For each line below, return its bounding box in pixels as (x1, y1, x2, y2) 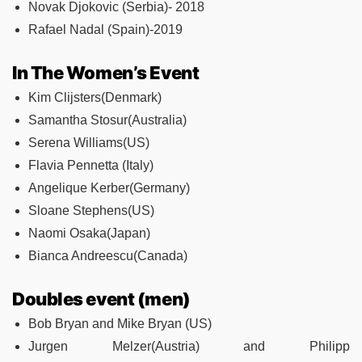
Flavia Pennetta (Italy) (28, 158, 154, 172)
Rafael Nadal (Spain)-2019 (28, 22, 183, 36)
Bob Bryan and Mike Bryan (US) (28, 316, 212, 330)
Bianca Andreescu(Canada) (28, 248, 187, 263)
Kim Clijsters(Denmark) (28, 90, 162, 104)
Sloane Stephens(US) (28, 203, 154, 217)
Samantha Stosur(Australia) (28, 112, 187, 127)
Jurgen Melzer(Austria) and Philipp (28, 339, 350, 353)
